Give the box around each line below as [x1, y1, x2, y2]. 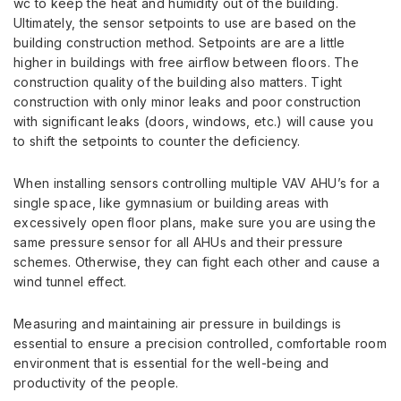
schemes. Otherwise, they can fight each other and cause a [13, 253, 380, 269]
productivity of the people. [13, 374, 179, 390]
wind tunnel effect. [13, 273, 127, 289]
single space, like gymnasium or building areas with [13, 194, 329, 210]
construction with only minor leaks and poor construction [13, 93, 362, 109]
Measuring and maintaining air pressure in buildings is [13, 315, 342, 331]
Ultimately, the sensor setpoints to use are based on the [13, 14, 357, 30]
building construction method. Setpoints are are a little [13, 34, 346, 50]
